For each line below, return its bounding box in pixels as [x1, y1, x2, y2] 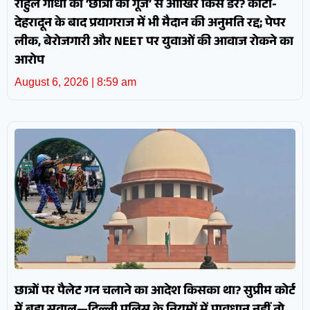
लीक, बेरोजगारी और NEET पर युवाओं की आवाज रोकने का [15, 33, 293, 54]
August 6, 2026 [15, 76, 91, 89]
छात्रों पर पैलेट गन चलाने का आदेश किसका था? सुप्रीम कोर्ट [15, 282, 295, 303]
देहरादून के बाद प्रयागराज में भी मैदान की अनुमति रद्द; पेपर [15, 14, 286, 35]
